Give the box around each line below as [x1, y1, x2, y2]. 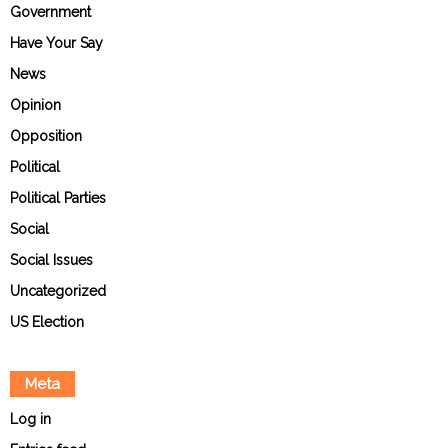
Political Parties [10, 190, 106, 207]
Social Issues [10, 252, 93, 269]
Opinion [10, 97, 61, 114]
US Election [10, 314, 84, 331]
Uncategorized [10, 283, 106, 300]
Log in [10, 411, 51, 428]
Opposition [10, 128, 82, 145]
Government [10, 4, 91, 21]
